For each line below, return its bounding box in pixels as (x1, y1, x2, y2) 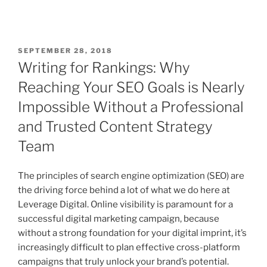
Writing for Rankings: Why (18, 58, 190, 76)
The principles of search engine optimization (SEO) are (18, 170, 244, 181)
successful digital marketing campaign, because (18, 213, 219, 224)
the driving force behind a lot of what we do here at (18, 184, 230, 195)
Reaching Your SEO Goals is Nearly (18, 78, 245, 96)
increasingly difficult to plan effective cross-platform (18, 241, 240, 253)
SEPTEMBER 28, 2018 (18, 46, 113, 55)
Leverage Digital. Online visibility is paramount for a (18, 198, 233, 210)
